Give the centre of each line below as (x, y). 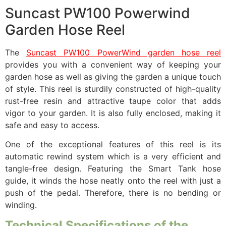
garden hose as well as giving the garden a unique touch (113, 76)
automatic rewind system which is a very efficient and (113, 157)
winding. (21, 205)
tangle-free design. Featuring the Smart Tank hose (113, 169)
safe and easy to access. (52, 125)
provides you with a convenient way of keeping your (113, 64)
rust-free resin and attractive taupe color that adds (113, 101)
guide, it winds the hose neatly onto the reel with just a (113, 181)
